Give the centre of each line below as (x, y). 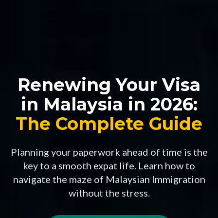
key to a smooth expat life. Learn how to (109, 165)
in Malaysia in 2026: (109, 104)
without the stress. (109, 192)
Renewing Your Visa (109, 84)
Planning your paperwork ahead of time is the (109, 152)
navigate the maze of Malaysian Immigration (109, 179)
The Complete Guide (109, 123)
